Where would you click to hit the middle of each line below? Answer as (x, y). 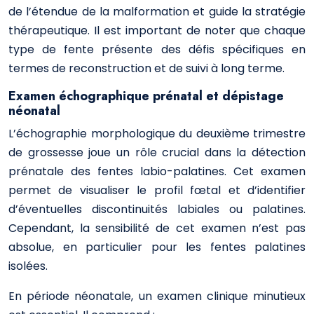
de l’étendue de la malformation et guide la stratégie (157, 12)
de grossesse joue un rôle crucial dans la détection (157, 152)
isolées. (28, 266)
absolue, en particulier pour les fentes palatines (157, 247)
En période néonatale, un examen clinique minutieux (157, 296)
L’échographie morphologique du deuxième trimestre (157, 134)
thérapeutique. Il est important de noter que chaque (157, 30)
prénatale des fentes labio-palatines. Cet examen (157, 171)
